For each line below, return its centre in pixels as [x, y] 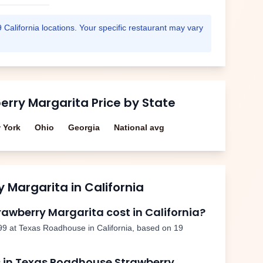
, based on [153, 228]
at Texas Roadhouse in [52, 228]
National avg [139, 127]
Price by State [132, 103]
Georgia [84, 127]
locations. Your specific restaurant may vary [121, 28]
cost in [124, 212]
